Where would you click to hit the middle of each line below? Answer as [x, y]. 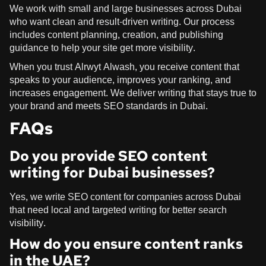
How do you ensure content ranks [126, 243]
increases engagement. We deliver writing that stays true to [133, 93]
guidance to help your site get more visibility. [102, 47]
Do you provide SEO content [108, 156]
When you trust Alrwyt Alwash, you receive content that [124, 66]
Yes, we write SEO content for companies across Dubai [125, 197]
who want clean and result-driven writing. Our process [122, 21]
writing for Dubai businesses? [112, 172]
